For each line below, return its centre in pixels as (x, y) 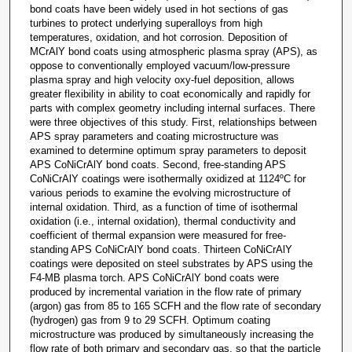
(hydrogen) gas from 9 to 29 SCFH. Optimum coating (150, 321)
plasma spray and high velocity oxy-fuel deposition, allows (162, 80)
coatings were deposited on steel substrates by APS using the (171, 264)
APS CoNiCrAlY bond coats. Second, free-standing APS (158, 165)
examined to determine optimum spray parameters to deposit (168, 151)
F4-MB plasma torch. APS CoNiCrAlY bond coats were (154, 278)
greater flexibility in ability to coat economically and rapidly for (170, 94)
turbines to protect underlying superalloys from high (146, 24)
